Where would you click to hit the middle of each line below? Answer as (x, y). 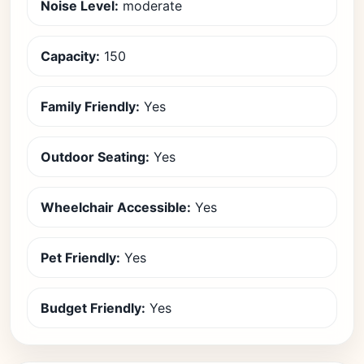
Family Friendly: (90, 106)
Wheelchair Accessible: (116, 207)
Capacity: (70, 56)
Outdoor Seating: (95, 157)
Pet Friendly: (80, 258)
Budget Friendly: (93, 308)
